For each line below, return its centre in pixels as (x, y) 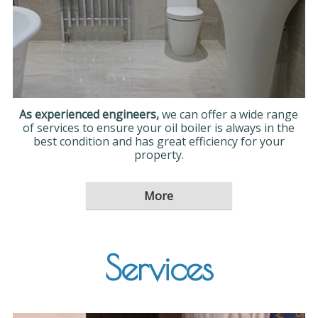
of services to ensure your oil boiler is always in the (159, 128)
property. (159, 155)
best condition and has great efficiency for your (159, 142)
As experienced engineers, (91, 115)
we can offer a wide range (230, 115)
